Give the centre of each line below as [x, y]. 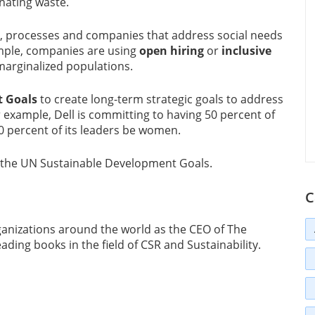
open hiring [172, 51]
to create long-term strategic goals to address [160, 99]
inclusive [246, 51]
